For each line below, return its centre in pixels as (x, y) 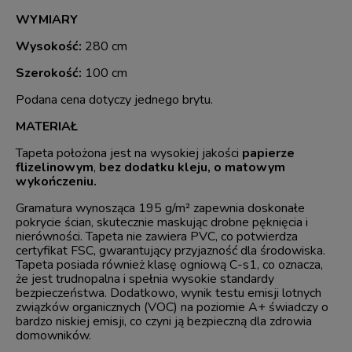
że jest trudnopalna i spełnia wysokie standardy (145, 279)
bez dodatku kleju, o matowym (192, 168)
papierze (268, 154)
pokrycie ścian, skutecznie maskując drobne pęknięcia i (162, 223)
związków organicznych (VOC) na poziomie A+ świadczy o (172, 308)
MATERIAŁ (47, 127)
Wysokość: (49, 47)
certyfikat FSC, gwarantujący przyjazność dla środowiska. (170, 251)
